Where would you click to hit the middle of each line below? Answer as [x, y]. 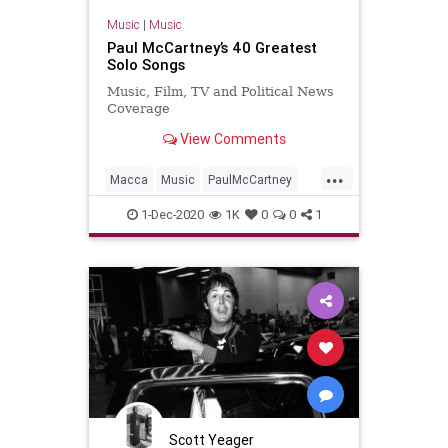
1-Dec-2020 [170, 214]
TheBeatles [191, 211]
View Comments [231, 139]
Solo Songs [145, 65]
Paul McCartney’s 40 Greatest [211, 48]
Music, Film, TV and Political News [220, 92]
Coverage [138, 109]
